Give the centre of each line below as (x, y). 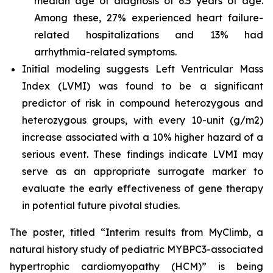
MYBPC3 (187, 249)
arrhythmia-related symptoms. (105, 52)
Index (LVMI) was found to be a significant (143, 86)
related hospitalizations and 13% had (149, 35)
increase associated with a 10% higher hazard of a (143, 137)
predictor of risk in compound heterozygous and (143, 103)
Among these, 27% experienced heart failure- (149, 18)
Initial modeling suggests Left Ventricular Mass (143, 69)
